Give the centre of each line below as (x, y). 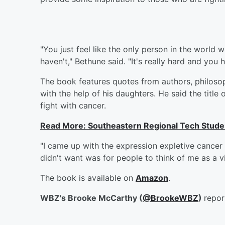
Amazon (152, 178)
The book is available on (88, 178)
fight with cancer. (73, 105)
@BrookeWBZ (171, 198)
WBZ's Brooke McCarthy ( (91, 198)
